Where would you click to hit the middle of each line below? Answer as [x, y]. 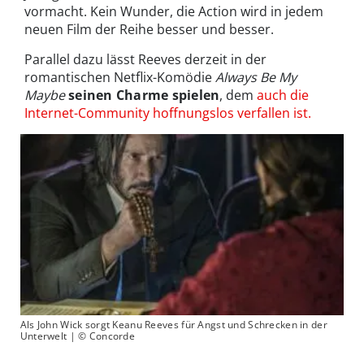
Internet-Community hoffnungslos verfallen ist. [168, 113]
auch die [283, 95]
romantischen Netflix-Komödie [120, 77]
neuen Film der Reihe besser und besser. [149, 29]
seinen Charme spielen [144, 95]
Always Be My [256, 77]
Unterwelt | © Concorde [78, 336]
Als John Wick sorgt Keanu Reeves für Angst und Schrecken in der [173, 325]
